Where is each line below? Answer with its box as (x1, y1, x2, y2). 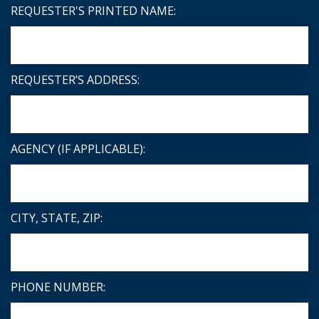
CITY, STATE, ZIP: (11, 210, 103, 226)
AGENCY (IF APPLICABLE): (11, 141, 145, 157)
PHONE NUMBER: (11, 279, 105, 295)
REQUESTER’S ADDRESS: (11, 72, 140, 88)
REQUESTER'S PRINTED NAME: (11, 3, 176, 19)
